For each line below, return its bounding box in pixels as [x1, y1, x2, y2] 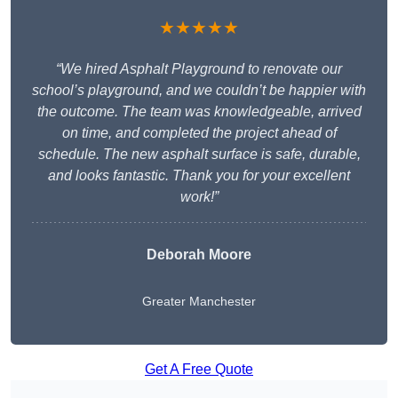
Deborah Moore [147, 247, 251, 263]
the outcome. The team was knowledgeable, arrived [36, 104, 362, 120]
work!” [179, 189, 219, 205]
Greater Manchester [142, 294, 256, 309]
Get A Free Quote [145, 362, 253, 378]
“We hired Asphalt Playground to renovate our [56, 61, 342, 77]
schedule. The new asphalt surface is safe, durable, [37, 147, 361, 163]
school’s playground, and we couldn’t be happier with [32, 83, 366, 99]
